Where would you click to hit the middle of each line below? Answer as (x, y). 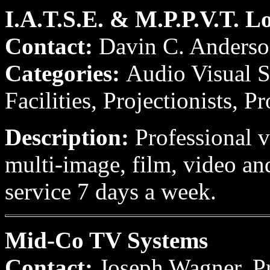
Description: (70, 137)
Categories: (65, 73)
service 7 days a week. (111, 191)
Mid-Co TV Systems (106, 240)
